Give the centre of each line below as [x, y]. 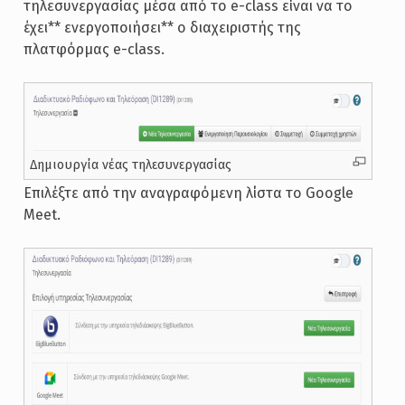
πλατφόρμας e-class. [94, 49]
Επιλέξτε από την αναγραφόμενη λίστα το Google [188, 193]
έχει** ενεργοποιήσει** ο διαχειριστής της [162, 28]
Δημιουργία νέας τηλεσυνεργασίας [130, 165]
